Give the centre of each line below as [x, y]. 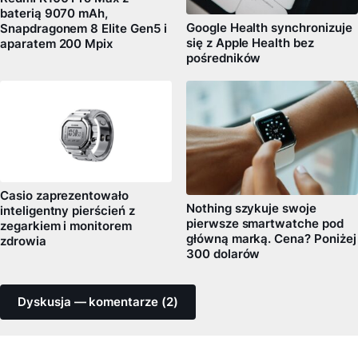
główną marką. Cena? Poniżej [271, 239]
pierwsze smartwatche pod [265, 224]
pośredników [224, 58]
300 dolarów [223, 255]
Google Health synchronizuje [269, 28]
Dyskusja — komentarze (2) [98, 302]
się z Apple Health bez [250, 43]
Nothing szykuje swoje [251, 209]
